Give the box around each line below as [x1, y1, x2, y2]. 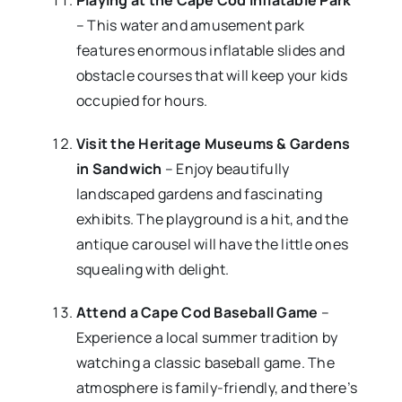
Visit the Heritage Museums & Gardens [75, 134, 351, 154]
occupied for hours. [75, 91, 208, 111]
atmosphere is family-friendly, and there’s [75, 378, 358, 398]
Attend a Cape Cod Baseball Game [75, 302, 319, 323]
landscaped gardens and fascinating [75, 184, 323, 205]
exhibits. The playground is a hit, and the [75, 209, 349, 230]
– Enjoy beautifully [162, 159, 290, 179]
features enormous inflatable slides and [75, 40, 345, 61]
